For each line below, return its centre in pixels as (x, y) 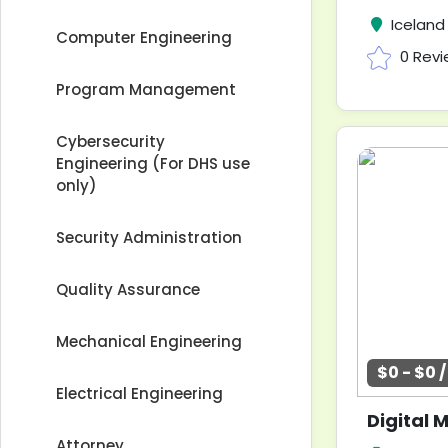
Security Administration (149, 237)
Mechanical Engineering (149, 341)
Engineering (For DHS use (153, 163)
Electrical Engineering (139, 393)
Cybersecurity (110, 141)
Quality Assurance (128, 289)
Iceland (417, 24)
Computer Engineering (144, 37)
